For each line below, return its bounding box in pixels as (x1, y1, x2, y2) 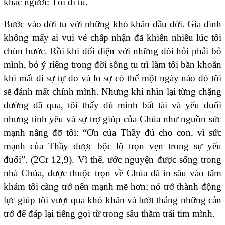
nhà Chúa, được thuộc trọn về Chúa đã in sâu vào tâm (4, 168, 221, 179)
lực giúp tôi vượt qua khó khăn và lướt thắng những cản (4, 195, 221, 206)
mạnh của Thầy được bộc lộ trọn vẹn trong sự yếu (4, 141, 221, 152)
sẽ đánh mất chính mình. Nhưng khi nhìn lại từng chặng (4, 86, 221, 97)
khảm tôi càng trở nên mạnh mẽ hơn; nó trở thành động (4, 181, 221, 192)
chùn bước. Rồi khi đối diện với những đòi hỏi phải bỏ (4, 46, 221, 57)
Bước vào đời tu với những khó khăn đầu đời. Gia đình (4, 19, 221, 30)
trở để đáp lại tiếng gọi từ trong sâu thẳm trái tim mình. (4, 208, 215, 219)
